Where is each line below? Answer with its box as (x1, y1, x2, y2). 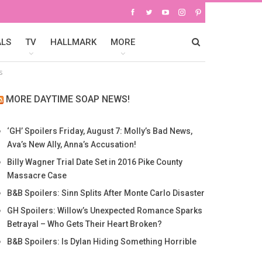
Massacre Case (6, 171, 67, 180)
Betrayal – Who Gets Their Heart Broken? (6, 219, 162, 229)
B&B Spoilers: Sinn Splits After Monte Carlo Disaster (6, 188, 205, 198)
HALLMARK (50, 37, 96, 47)
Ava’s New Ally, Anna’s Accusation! (6, 140, 136, 149)
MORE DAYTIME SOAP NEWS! (5, 94, 130, 105)
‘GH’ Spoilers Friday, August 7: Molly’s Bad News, (6, 126, 192, 136)
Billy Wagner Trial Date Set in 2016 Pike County (6, 157, 182, 167)
